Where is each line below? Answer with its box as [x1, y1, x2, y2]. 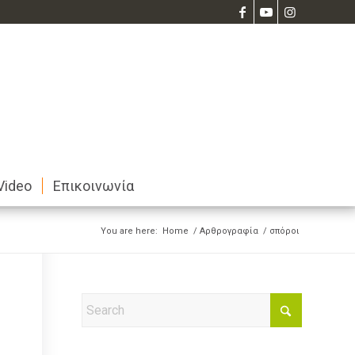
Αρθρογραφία [200, 226, 258, 236]
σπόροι [269, 226, 300, 236]
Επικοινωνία [53, 177, 134, 194]
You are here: [101, 226, 158, 236]
